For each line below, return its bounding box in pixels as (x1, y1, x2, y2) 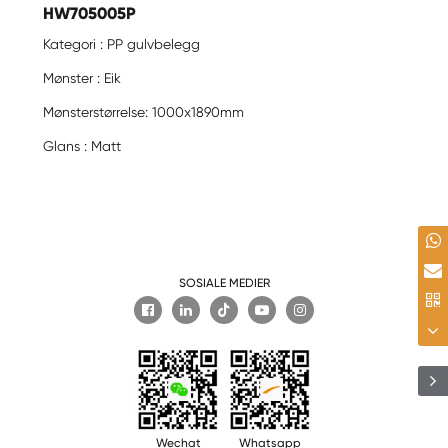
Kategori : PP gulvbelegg (43, 35, 201, 52)
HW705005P (43, 3, 137, 24)
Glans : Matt (43, 137, 122, 154)
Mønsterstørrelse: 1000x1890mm (43, 103, 245, 120)
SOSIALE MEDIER (178, 276, 270, 291)
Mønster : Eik (43, 69, 122, 86)
